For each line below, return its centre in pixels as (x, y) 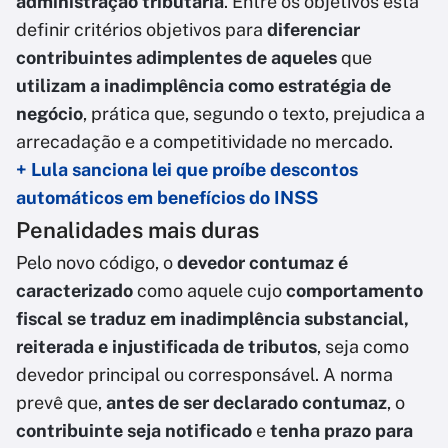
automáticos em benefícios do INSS (167, 197)
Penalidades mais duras (137, 229)
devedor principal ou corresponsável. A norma (204, 374)
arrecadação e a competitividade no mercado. (204, 141)
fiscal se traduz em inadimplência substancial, (212, 318)
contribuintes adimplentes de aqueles (176, 57)
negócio (49, 113)
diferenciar (313, 29)
